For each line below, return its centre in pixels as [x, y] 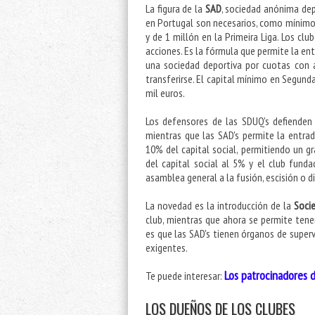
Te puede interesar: [185, 276]
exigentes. [167, 248]
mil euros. [166, 93]
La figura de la [175, 9]
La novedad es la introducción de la [220, 206]
